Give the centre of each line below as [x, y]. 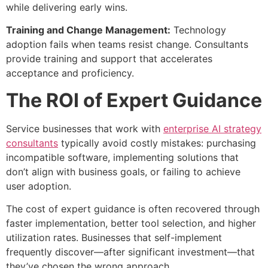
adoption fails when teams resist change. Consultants [127, 45]
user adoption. [39, 186]
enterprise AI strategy [212, 128]
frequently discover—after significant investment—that [130, 252]
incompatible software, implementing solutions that [122, 157]
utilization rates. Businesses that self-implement [114, 238]
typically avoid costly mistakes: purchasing [157, 143]
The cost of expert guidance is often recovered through [133, 209]
